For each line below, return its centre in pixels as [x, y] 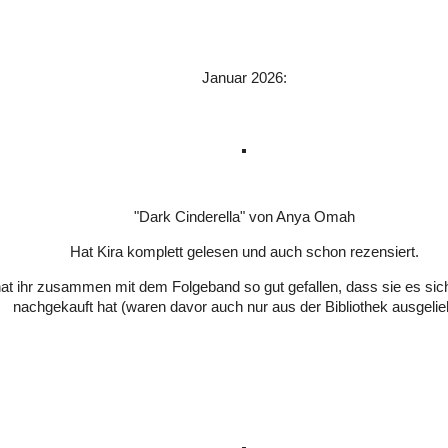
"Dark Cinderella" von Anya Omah [244, 217]
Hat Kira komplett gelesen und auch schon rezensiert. [244, 252]
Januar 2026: [244, 78]
